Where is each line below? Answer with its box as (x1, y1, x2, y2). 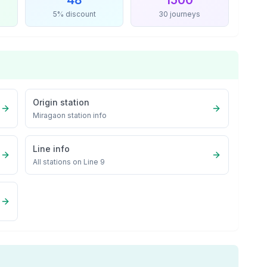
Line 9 (83, 157, 105, 166)
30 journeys (159, 10, 201, 18)
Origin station (33, 97, 90, 107)
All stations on (33, 157, 84, 166)
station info (66, 111, 107, 120)
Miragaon (33, 111, 66, 120)
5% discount (52, 10, 96, 18)
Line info (33, 144, 70, 154)
